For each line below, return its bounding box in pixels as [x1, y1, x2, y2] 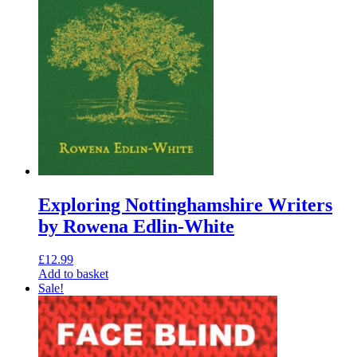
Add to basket [38, 267, 108, 281]
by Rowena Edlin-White [38, 215, 234, 237]
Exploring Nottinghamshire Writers [38, 194, 332, 215]
